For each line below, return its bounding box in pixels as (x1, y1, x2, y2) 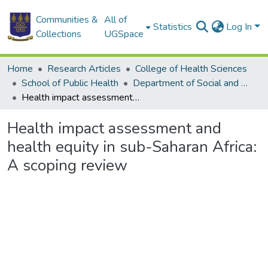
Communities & (35, 13, 98, 26)
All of (104, 13, 127, 26)
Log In (226, 20, 255, 33)
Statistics (153, 20, 193, 33)
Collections (35, 28, 81, 41)
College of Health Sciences (135, 62, 247, 75)
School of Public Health (22, 77, 118, 90)
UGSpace (104, 28, 144, 41)
